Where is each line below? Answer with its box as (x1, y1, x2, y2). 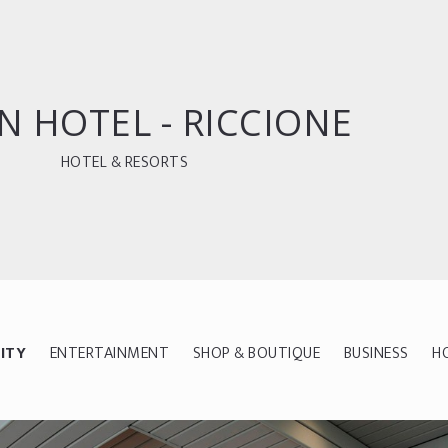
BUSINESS (343, 339, 409, 367)
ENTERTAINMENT (49, 339, 170, 367)
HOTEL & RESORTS (60, 149, 189, 176)
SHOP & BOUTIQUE (192, 339, 321, 367)
